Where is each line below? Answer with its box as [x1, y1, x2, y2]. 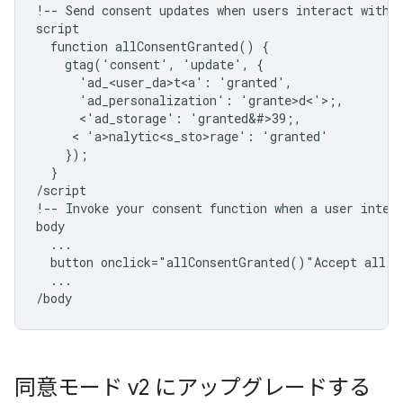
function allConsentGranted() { [36, 38, 269, 55]
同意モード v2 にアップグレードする [14, 374, 371, 401]
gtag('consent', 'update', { [36, 56, 264, 73]
